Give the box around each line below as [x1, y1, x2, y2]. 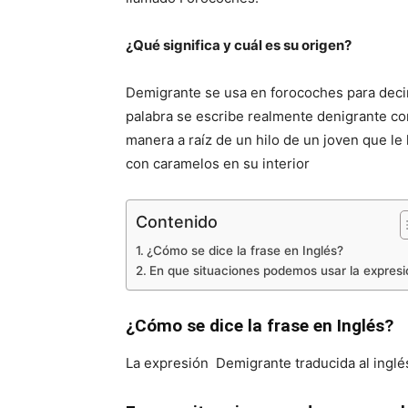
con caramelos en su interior [126, 155, 310, 172]
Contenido [136, 211, 218, 231]
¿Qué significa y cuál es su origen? [126, 36, 352, 54]
